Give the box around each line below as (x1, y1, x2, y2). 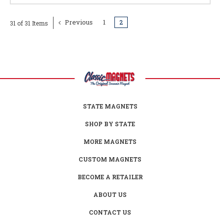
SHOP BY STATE (85, 119, 135, 128)
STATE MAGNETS (82, 102, 137, 110)
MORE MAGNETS (83, 137, 137, 145)
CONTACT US (89, 208, 131, 216)
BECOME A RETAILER (77, 172, 143, 181)
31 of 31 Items (9, 19, 48, 27)
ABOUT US (93, 190, 127, 198)
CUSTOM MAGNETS (79, 155, 141, 163)
